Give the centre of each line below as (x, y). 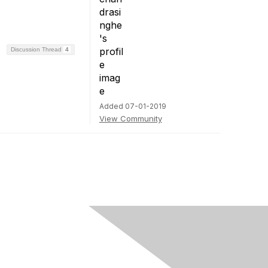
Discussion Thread (37, 49)
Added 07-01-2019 (133, 106)
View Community (130, 118)
